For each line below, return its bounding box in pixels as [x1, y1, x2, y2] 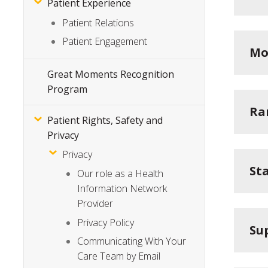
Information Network [77, 182, 167, 196]
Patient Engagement [62, 35, 148, 48]
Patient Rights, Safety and [47, 113, 163, 127]
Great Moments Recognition [47, 68, 175, 81]
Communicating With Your [77, 234, 187, 248]
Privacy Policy [77, 215, 135, 229]
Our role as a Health [77, 167, 164, 181]
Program [47, 83, 88, 96]
